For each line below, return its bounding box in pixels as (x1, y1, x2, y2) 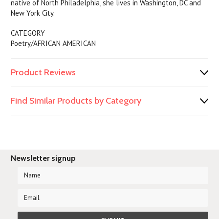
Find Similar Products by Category (11, 95, 142, 106)
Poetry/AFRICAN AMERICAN (11, 39, 96, 48)
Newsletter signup (11, 153, 76, 163)
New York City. (11, 8, 55, 18)
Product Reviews (11, 67, 76, 78)
